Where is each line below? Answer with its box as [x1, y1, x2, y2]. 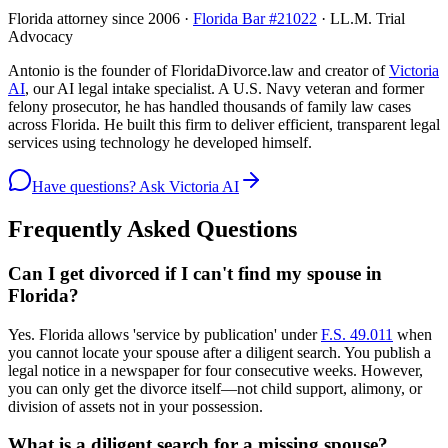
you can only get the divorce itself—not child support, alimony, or [8, 379, 422, 397]
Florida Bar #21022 [193, 10, 317, 28]
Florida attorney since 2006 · [8, 10, 189, 28]
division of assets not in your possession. [8, 397, 263, 415]
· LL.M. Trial [321, 10, 405, 28]
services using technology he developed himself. [8, 134, 312, 152]
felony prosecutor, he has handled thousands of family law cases [8, 98, 411, 116]
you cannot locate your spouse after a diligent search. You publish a [8, 343, 431, 361]
